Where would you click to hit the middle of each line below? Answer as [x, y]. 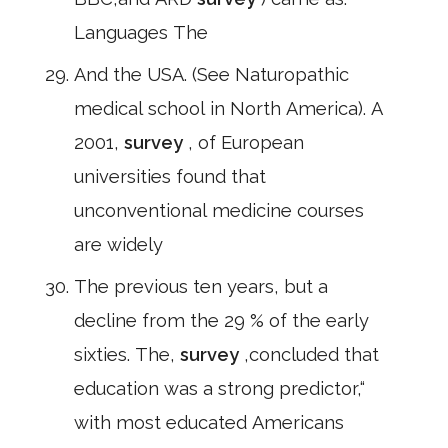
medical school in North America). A [228, 108]
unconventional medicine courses [219, 210]
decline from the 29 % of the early [221, 320]
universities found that [170, 176]
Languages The [141, 32]
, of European [246, 142]
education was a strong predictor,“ [219, 388]
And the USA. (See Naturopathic [211, 74]
